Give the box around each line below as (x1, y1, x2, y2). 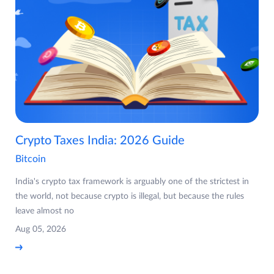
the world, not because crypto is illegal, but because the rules (15, 192, 244, 201)
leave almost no (15, 207, 74, 216)
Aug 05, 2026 (15, 225, 66, 234)
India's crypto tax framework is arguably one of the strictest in (15, 177, 249, 187)
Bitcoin (15, 154, 46, 165)
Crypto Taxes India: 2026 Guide (15, 135, 185, 147)
